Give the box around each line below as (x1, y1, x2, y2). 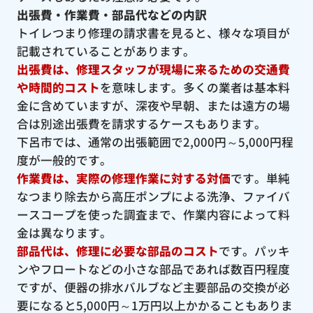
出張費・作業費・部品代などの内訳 (16, 6, 207, 23)
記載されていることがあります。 (16, 42, 195, 59)
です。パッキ (218, 242, 290, 259)
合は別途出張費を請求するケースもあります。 (16, 115, 266, 132)
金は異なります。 (16, 224, 112, 241)
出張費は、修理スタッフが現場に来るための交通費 (16, 60, 290, 78)
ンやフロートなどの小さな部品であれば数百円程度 (16, 260, 290, 277)
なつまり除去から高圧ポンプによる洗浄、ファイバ (16, 187, 290, 205)
